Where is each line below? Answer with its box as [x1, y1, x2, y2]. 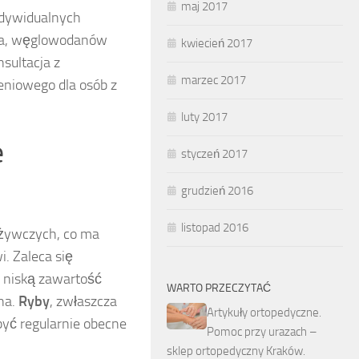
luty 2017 [181, 110, 228, 124]
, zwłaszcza [50, 292, 117, 311]
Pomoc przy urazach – [207, 325, 317, 339]
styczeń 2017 [181, 147, 248, 161]
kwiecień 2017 [181, 36, 252, 50]
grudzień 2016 [181, 184, 253, 198]
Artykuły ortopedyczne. [207, 305, 321, 320]
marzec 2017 [181, 73, 246, 87]
